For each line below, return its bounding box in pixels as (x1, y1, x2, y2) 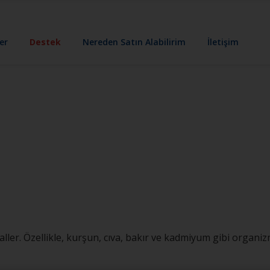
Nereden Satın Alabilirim (83, 36, 186, 48)
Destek (30, 36, 61, 48)
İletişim (207, 36, 239, 48)
